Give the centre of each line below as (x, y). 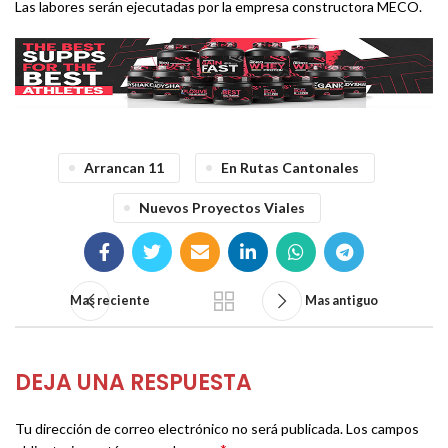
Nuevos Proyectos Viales (221, 208)
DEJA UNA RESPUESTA (133, 383)
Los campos (382, 429)
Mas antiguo (341, 301)
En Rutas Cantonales (290, 168)
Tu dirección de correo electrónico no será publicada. (179, 429)
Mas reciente (110, 301)
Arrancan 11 (124, 168)
